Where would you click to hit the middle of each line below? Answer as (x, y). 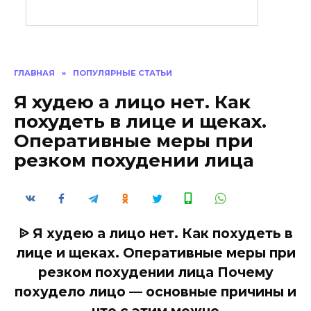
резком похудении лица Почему (155, 272)
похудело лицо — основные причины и (155, 292)
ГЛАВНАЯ (34, 73)
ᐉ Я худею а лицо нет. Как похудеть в (155, 234)
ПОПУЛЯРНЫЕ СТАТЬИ (123, 73)
